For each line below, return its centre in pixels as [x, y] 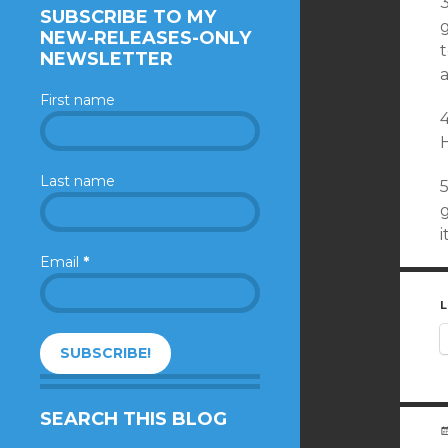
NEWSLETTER [106, 58]
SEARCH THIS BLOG [133, 418]
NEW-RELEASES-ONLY [145, 37]
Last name [77, 180]
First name [77, 99]
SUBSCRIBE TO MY [128, 16]
